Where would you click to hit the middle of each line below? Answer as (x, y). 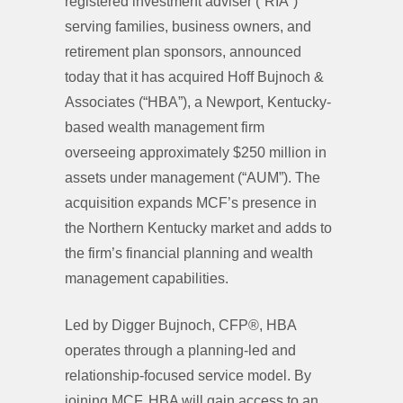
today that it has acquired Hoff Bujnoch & (194, 77)
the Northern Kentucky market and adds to (198, 228)
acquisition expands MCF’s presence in (191, 203)
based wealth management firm (165, 127)
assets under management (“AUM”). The (193, 178)
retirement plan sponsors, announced (183, 52)
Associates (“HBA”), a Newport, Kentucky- (198, 102)
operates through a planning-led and (180, 350)
